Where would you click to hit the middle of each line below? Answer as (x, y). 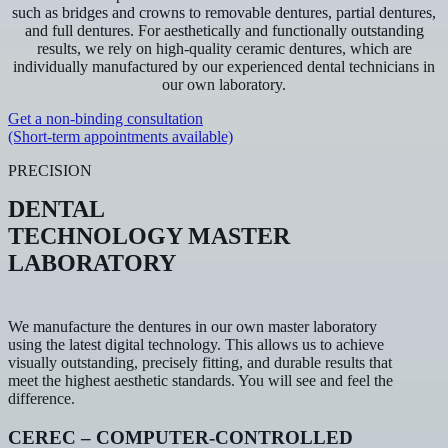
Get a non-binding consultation (105, 118)
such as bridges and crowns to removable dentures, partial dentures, (224, 12)
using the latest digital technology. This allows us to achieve (196, 344)
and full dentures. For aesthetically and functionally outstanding (224, 30)
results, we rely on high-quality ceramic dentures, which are (224, 48)
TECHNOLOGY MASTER (149, 236)
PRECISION (50, 170)
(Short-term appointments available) (120, 136)
